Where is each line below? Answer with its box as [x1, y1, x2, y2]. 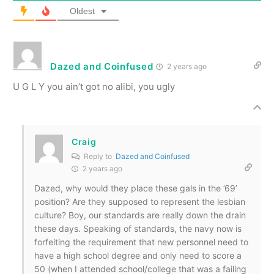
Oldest [70, 6, 95, 16]
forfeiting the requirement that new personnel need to [34, 236, 248, 247]
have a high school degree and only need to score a [34, 250, 242, 261]
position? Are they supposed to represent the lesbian [34, 196, 245, 207]
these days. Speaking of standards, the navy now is [34, 223, 242, 234]
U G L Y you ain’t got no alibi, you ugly [13, 80, 175, 92]
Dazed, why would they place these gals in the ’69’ [34, 182, 237, 193]
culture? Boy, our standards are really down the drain [34, 209, 246, 220]
